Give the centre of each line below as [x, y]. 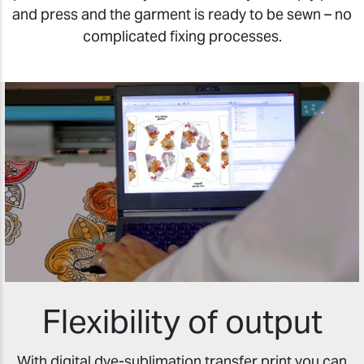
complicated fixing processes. [182, 36]
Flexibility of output [182, 321]
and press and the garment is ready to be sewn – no [182, 14]
